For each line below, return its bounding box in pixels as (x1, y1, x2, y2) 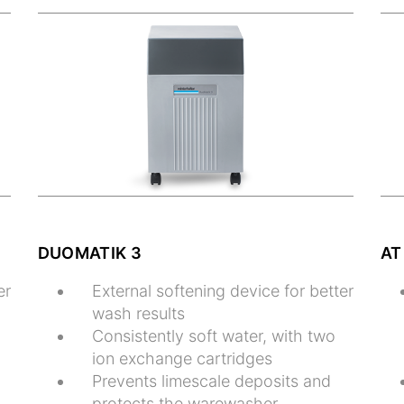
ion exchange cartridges (91, 348, 272, 368)
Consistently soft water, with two (91, 326, 335, 345)
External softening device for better (91, 280, 353, 300)
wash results (91, 303, 185, 323)
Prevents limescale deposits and (91, 371, 331, 390)
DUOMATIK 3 (37, 243, 142, 262)
